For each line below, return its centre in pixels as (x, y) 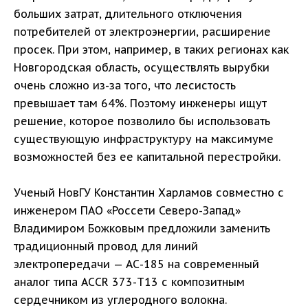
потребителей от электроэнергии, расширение (142, 32)
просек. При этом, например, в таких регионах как (151, 50)
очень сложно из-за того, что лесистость (125, 86)
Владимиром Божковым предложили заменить (142, 229)
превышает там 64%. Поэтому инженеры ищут (140, 103)
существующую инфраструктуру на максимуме (144, 139)
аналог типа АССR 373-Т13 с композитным (129, 282)
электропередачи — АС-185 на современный (136, 264)
